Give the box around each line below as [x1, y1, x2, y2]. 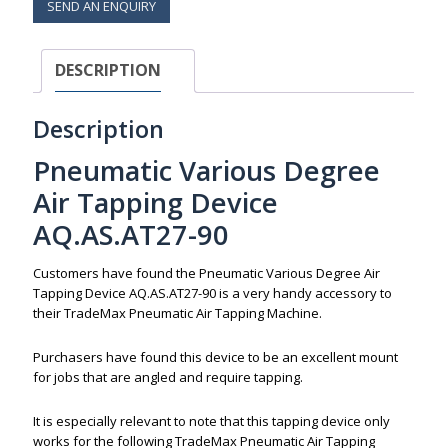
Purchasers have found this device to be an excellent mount [33, 347, 399, 366]
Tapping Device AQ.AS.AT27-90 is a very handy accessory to [33, 283, 393, 302]
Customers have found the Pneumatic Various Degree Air [33, 263, 381, 282]
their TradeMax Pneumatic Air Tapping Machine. [33, 303, 323, 322]
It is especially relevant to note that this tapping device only [33, 411, 391, 430]
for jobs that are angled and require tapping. [33, 367, 304, 386]
